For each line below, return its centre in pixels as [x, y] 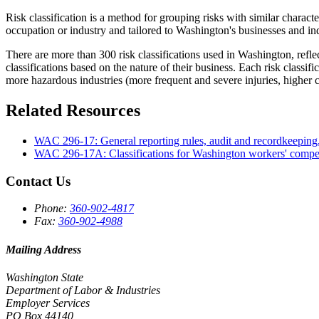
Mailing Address [43, 249]
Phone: [52, 209]
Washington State [45, 277]
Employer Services [48, 303]
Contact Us [38, 181]
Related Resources [73, 110]
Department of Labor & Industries [83, 290]
